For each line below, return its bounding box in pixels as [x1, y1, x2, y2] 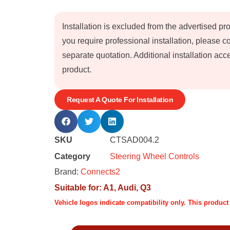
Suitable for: [54, 183, 103, 192]
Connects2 [81, 167, 120, 176]
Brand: [54, 167, 81, 176]
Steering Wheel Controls [110, 152, 199, 161]
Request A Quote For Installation [67, 95, 173, 104]
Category [54, 152, 90, 161]
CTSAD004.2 [110, 136, 159, 144]
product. [62, 65, 91, 74]
